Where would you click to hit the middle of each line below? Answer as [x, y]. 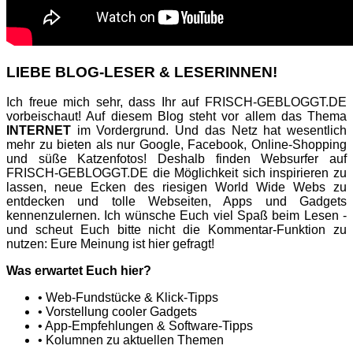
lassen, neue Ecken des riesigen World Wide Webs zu [176, 188]
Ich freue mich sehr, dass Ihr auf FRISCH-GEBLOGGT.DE [176, 102]
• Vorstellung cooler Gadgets [117, 312]
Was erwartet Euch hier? [79, 271]
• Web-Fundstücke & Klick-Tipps [128, 298]
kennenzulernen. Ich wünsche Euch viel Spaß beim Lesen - [176, 216]
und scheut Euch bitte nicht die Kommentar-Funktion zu [176, 230]
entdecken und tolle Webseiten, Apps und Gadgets [176, 202]
